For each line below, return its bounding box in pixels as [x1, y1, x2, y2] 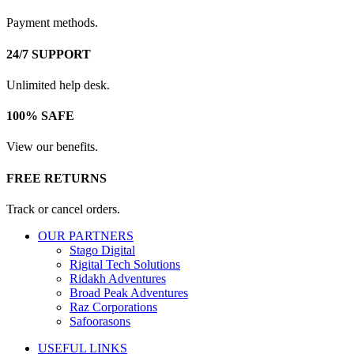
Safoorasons [70, 314, 130, 328]
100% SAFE [6, 109, 74, 123]
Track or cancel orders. [6, 201, 120, 216]
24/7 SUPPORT [6, 47, 91, 61]
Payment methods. [6, 16, 98, 30]
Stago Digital [70, 243, 135, 257]
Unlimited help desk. [6, 77, 110, 92]
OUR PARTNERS [38, 228, 134, 243]
